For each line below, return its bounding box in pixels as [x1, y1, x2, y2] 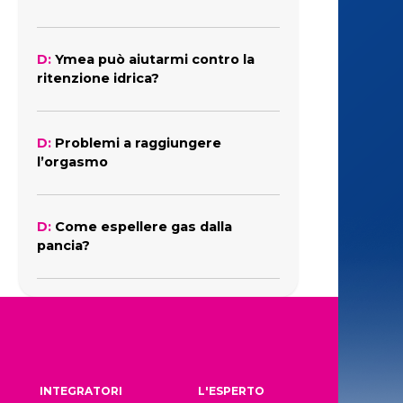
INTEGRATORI [40, 384, 123, 398]
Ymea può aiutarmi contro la [55, 51, 255, 67]
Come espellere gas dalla [55, 219, 232, 235]
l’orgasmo [37, 154, 108, 170]
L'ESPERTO [198, 384, 265, 398]
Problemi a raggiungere [55, 135, 221, 151]
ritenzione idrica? [37, 70, 159, 86]
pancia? [37, 237, 90, 254]
